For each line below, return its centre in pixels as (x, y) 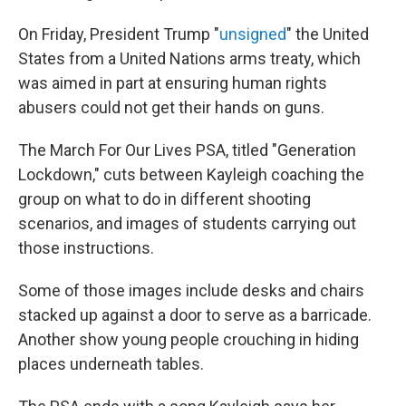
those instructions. (86, 248)
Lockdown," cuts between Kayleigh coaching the (191, 174)
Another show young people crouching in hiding (188, 339)
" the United (328, 34)
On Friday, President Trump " (119, 34)
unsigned (253, 34)
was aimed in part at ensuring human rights (173, 83)
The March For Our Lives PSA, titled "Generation (187, 150)
